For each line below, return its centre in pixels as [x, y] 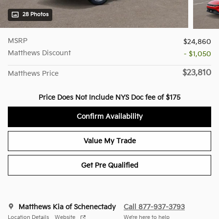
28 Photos [35, 15]
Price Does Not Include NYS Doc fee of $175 [109, 98]
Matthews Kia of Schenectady [67, 207]
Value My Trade [109, 141]
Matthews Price [33, 74]
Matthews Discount [39, 53]
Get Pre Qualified [109, 165]
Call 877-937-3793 [154, 207]
